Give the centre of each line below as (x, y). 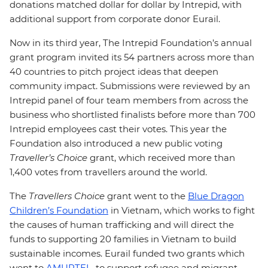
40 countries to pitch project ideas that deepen (114, 71)
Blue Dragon (216, 196)
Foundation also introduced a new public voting (116, 143)
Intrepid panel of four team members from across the (129, 100)
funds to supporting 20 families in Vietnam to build (123, 239)
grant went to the (146, 196)
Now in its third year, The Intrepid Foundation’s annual (131, 43)
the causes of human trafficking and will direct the (122, 225)
